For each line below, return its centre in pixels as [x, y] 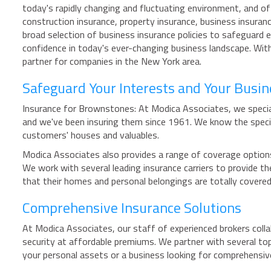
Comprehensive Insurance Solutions [132, 207]
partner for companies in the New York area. [112, 61]
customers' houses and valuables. [91, 135]
